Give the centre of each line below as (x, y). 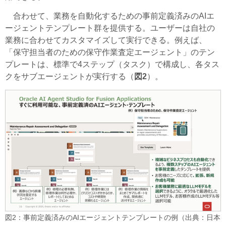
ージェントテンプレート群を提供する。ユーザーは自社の (110, 28)
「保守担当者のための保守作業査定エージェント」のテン (110, 52)
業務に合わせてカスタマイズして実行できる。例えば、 (106, 40)
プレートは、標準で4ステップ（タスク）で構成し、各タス (112, 64)
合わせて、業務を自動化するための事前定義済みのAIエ (110, 16)
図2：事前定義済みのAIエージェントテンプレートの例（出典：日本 (113, 218)
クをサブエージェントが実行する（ (70, 76)
